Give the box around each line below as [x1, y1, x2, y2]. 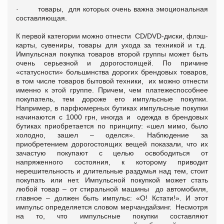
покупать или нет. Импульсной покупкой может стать [16, 175, 208, 184]
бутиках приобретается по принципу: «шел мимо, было [16, 121, 208, 130]
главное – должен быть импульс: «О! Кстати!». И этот [16, 193, 208, 202]
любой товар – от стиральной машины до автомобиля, [16, 184, 208, 193]
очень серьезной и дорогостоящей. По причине [16, 58, 208, 67]
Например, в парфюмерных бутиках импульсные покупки [16, 103, 208, 112]
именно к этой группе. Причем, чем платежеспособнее [16, 85, 208, 94]
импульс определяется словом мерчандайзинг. [16, 202, 175, 211]
